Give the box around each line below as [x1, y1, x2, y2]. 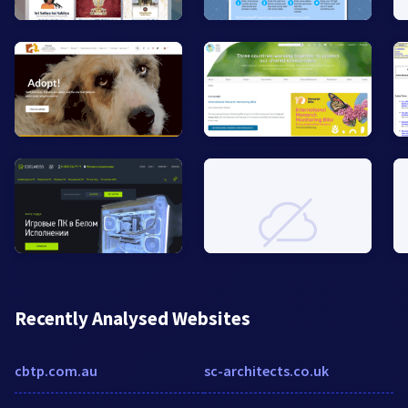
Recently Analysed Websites [15, 306, 250, 331]
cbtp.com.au [15, 362, 97, 381]
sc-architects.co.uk [204, 362, 329, 381]
